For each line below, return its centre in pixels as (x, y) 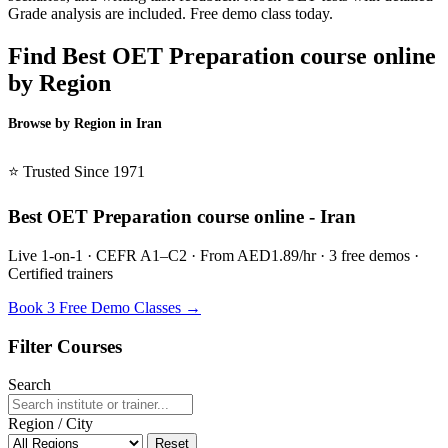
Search (29, 385)
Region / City (50, 424)
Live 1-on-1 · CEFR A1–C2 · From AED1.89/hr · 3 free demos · (213, 255)
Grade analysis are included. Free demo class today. (170, 13)
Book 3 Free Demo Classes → (104, 307)
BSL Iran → (47, 151)
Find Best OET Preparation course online (222, 55)
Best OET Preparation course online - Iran (182, 217)
